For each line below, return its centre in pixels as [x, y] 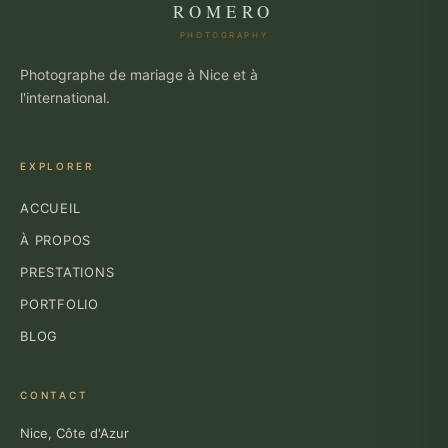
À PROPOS [56, 240]
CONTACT [54, 395]
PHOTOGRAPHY [224, 35]
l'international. [65, 98]
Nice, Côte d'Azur [74, 433]
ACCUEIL [50, 208]
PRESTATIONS [67, 272]
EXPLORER [57, 166]
